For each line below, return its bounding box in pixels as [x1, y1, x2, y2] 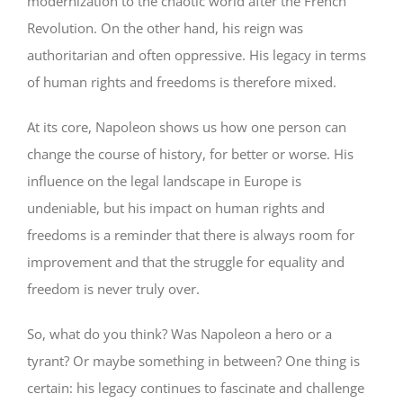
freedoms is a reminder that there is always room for [27, 225, 354, 244]
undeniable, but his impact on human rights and [27, 198, 325, 217]
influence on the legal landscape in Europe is [27, 171, 301, 190]
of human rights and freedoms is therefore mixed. [27, 72, 336, 91]
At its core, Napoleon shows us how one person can [27, 117, 346, 136]
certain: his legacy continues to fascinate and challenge [27, 378, 364, 397]
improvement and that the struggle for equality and [27, 252, 345, 271]
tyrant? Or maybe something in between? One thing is [27, 351, 360, 370]
